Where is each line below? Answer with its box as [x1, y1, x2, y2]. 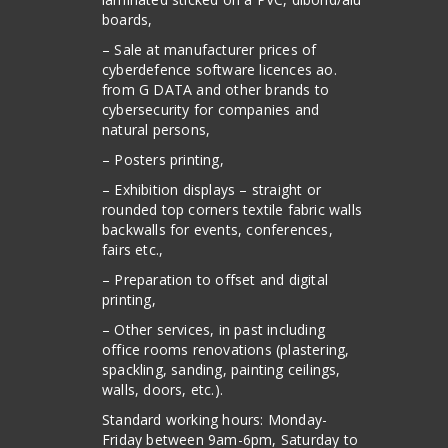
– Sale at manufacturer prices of [102, 40, 317, 59]
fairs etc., [102, 240, 164, 259]
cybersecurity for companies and [102, 100, 320, 119]
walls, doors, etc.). [102, 380, 223, 399]
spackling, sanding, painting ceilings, [102, 360, 341, 379]
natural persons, [102, 120, 211, 139]
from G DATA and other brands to [102, 80, 330, 99]
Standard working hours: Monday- [102, 410, 328, 429]
